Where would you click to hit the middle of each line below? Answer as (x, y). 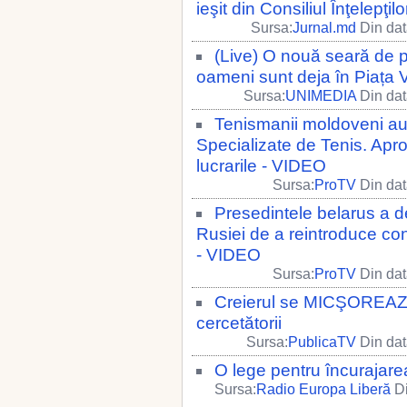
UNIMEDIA (321, 96)
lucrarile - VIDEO (261, 166)
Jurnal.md (324, 28)
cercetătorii (239, 323)
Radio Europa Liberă (323, 389)
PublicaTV (322, 342)
